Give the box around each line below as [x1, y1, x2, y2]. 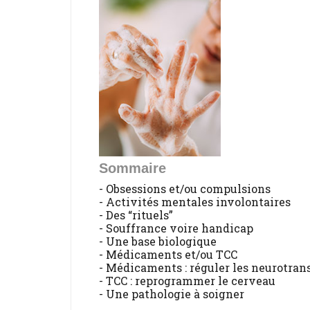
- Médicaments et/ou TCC [99, 247, 237, 262]
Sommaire [99, 161, 166, 176]
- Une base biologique [99, 234, 217, 249]
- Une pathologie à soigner [99, 286, 244, 302]
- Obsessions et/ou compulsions [99, 181, 271, 197]
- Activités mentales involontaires [99, 194, 291, 210]
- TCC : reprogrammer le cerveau [99, 273, 275, 289]
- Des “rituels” [99, 208, 173, 223]
